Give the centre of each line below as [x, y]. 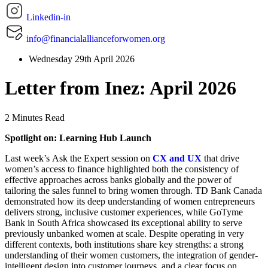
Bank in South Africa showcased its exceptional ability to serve [124, 223]
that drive [222, 158]
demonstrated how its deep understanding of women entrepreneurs [130, 201]
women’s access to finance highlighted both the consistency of [122, 169]
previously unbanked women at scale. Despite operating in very [124, 233]
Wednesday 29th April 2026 [82, 59]
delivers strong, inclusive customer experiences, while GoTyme [124, 212]
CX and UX [178, 158]
